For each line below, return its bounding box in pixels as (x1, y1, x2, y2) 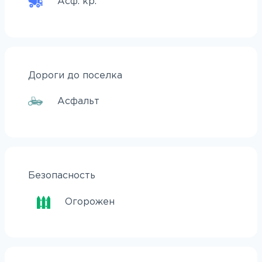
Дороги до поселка (28, 71, 122, 80)
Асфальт (57, 96, 99, 106)
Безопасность (28, 171, 95, 180)
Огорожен (64, 198, 115, 207)
